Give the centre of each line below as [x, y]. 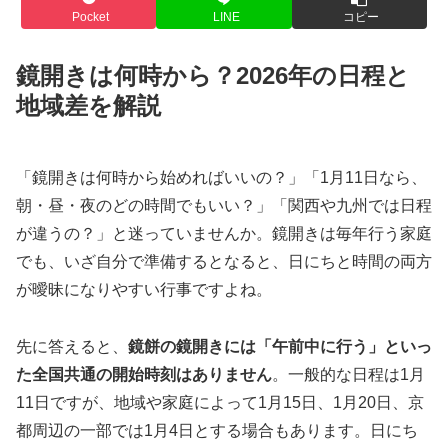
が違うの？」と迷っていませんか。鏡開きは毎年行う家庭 [224, 233]
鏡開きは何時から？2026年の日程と [213, 75]
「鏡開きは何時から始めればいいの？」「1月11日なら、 [221, 177]
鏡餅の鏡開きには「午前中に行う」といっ [280, 346]
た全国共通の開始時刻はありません [144, 374]
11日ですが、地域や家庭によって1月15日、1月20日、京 [220, 402]
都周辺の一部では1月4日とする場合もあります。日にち [217, 430]
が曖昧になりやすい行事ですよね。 [144, 289]
